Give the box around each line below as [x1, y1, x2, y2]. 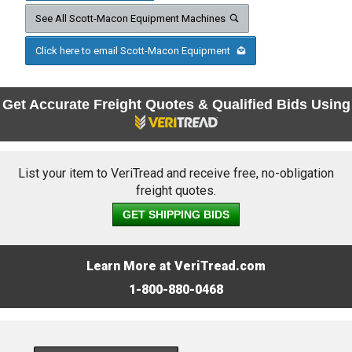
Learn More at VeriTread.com [86, 258, 266, 274]
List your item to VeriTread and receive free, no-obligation [18, 166, 334, 181]
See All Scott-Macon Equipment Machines [35, 13, 225, 25]
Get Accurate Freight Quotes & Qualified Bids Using [2, 97, 350, 113]
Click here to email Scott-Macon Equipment [35, 45, 233, 57]
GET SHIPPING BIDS [123, 208, 229, 222]
